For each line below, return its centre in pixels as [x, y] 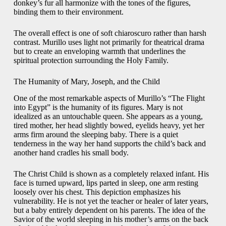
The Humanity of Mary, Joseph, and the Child [87, 82]
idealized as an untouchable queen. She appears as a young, [108, 117]
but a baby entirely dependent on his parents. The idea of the [109, 210]
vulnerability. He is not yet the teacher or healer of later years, [111, 201]
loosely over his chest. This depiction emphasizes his [97, 192]
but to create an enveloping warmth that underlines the [99, 51]
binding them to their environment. [68, 12]
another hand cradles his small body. [71, 153]
